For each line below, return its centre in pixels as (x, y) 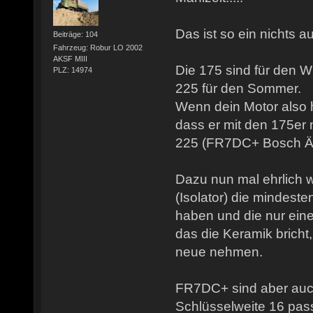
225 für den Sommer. (238, 89)
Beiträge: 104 (75, 34)
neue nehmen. (219, 252)
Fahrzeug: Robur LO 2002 (97, 47)
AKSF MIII (70, 58)
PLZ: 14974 (72, 70)
